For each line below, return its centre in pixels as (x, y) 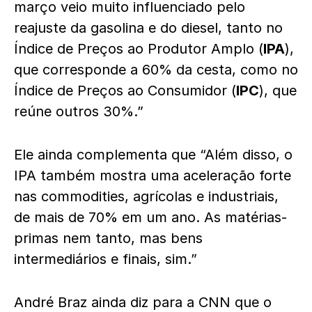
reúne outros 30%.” (79, 111)
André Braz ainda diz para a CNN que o (143, 302)
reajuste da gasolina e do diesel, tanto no (148, 28)
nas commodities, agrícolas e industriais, (146, 196)
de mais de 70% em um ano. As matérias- (150, 217)
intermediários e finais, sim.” (106, 259)
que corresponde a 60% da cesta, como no (156, 70)
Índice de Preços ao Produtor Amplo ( (139, 49)
